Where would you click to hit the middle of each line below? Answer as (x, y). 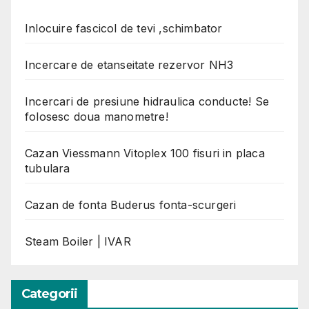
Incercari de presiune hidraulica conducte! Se (147, 101)
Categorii (49, 293)
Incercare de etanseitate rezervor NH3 (129, 64)
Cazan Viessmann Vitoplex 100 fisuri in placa (145, 153)
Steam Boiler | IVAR (78, 241)
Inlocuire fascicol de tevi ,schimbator (124, 28)
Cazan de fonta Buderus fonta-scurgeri (131, 205)
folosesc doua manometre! (97, 116)
